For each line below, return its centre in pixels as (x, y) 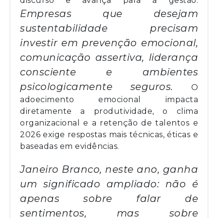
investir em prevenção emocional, (109, 43)
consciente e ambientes (109, 72)
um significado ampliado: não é (109, 184)
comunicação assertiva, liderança (109, 57)
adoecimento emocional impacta (109, 100)
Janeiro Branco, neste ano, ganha (109, 169)
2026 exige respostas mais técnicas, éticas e (109, 135)
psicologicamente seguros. (106, 87)
